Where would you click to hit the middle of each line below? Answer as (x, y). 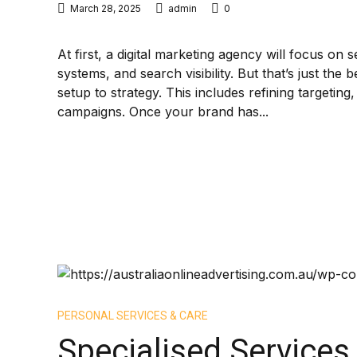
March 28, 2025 (106, 8)
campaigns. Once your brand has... (163, 112)
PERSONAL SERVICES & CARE (133, 316)
